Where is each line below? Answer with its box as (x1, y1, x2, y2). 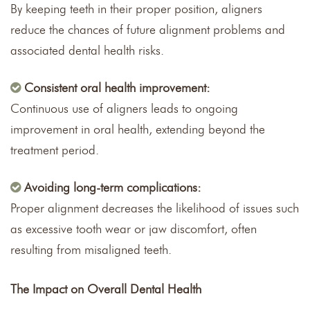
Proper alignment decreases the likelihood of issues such (10, 200, 299, 216)
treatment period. (10, 142, 99, 158)
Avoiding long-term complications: (24, 179, 201, 195)
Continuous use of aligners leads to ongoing (10, 100, 238, 116)
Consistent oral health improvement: (24, 80, 210, 95)
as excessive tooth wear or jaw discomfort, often (10, 221, 257, 237)
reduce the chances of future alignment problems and (10, 21, 285, 37)
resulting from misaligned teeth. (10, 241, 172, 257)
